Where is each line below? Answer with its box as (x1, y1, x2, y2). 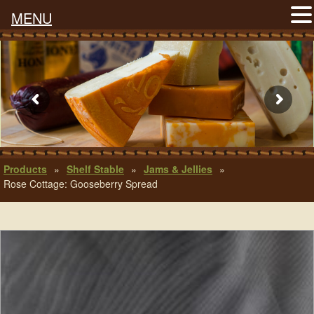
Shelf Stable (67, 162, 124, 176)
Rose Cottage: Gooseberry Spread (4, 177, 158, 191)
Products (4, 162, 47, 176)
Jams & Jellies (144, 162, 212, 176)
